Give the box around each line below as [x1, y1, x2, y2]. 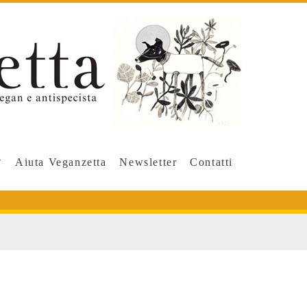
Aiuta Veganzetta [15, 156, 107, 168]
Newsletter [119, 156, 177, 168]
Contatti [190, 156, 234, 168]
